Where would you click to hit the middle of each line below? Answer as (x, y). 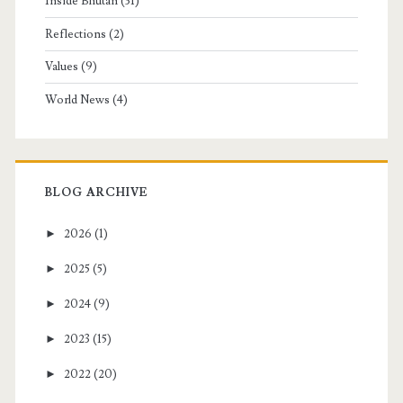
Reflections (75, 34)
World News (77, 99)
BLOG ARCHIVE (96, 193)
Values (61, 67)
